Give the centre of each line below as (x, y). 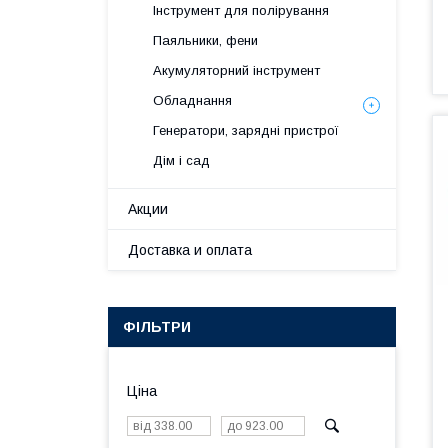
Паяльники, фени (205, 40)
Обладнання (192, 100)
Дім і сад (181, 160)
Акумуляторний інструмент (236, 70)
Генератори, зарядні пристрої (246, 130)
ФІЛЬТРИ (157, 327)
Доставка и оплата (190, 250)
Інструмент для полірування (241, 10)
